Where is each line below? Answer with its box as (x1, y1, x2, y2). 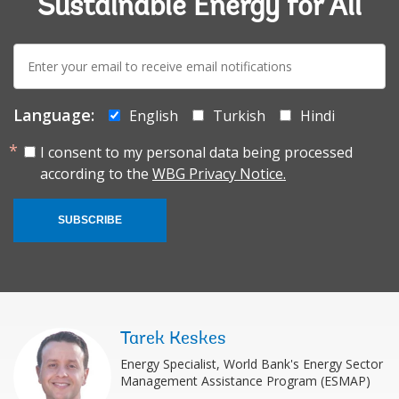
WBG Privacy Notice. (152, 163, 286, 183)
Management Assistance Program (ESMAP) (120, 371, 370, 389)
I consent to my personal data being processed (40, 142, 353, 162)
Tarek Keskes (120, 330, 226, 348)
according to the (40, 163, 152, 183)
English (129, 105, 178, 126)
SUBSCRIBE (58, 213, 122, 226)
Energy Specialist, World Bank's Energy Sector (120, 354, 383, 372)
